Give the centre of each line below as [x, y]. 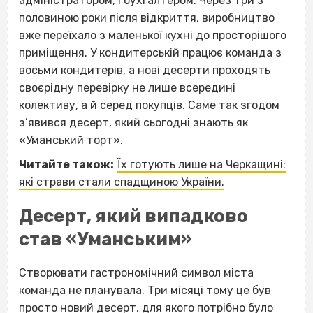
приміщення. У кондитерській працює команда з [150, 52]
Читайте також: [66, 164]
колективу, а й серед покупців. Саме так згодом [149, 105]
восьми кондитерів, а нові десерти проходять [145, 70]
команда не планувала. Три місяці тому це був [145, 291]
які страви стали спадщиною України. [122, 182]
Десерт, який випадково [133, 216]
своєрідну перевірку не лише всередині [127, 87]
